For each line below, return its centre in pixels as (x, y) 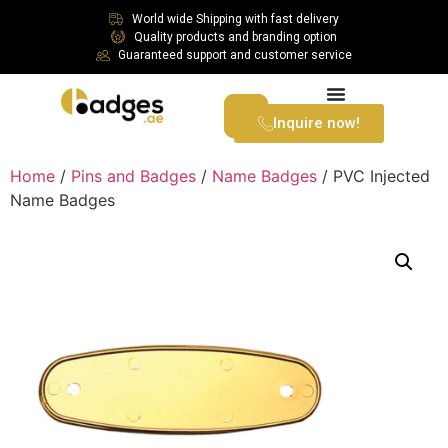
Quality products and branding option (235, 37)
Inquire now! (316, 123)
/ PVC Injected (373, 176)
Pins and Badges (133, 176)
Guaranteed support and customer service (235, 55)
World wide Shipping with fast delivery (235, 19)
